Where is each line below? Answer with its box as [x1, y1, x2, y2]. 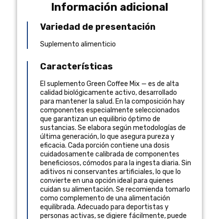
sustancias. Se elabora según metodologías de [40, 123, 186, 132]
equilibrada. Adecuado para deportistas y [40, 202, 169, 211]
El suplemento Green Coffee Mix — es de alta [40, 79, 179, 88]
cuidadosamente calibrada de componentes [40, 150, 179, 158]
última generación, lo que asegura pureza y [40, 132, 175, 141]
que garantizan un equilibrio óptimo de [40, 114, 160, 123]
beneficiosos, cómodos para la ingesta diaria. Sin [40, 158, 191, 167]
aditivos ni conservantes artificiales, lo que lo [40, 167, 181, 176]
